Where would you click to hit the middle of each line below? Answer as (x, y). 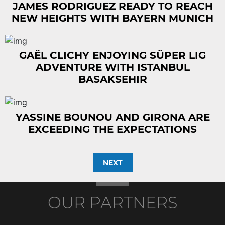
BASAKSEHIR (113, 80)
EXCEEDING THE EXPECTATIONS (113, 129)
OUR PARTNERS (113, 202)
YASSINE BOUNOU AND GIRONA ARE (113, 117)
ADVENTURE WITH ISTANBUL (113, 68)
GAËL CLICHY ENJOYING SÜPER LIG (113, 55)
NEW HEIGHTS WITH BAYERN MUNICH (113, 18)
